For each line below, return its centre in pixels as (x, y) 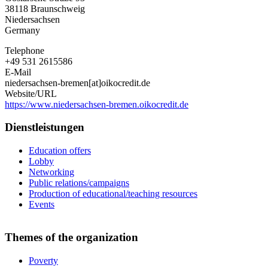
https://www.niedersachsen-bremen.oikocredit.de (97, 104)
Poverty (43, 260)
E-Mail (18, 72)
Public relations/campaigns (79, 183)
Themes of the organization (71, 237)
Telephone (25, 50)
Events (42, 205)
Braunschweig (58, 8)
